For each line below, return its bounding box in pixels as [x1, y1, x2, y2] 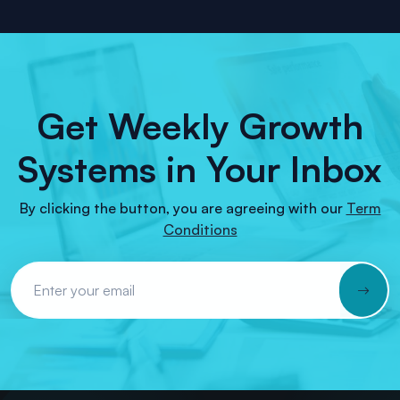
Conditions [162, 221, 237, 239]
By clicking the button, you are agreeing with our [19, 199, 343, 218]
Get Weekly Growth [37, 104, 363, 149]
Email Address [12, 264, 106, 283]
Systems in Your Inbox [18, 146, 382, 192]
